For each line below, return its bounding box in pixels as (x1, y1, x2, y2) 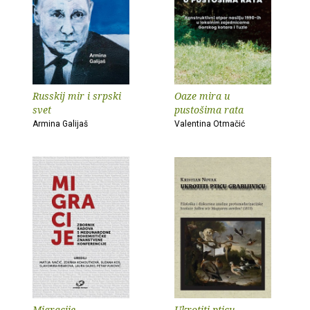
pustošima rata (174, 103, 244, 116)
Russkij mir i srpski (33, 89, 121, 102)
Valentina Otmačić (174, 119, 245, 129)
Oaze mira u (174, 89, 230, 102)
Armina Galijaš (33, 119, 88, 129)
